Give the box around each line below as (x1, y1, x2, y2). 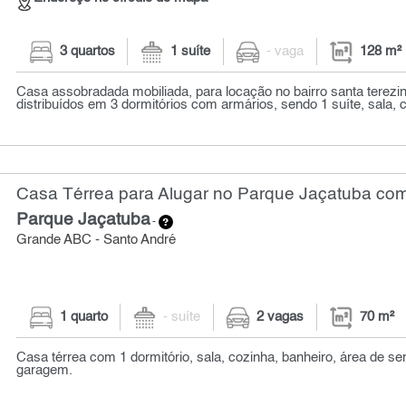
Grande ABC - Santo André (16, 233, 177, 246)
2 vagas (256, 310, 304, 324)
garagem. (16, 363, 73, 377)
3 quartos (59, 45, 115, 59)
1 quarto (59, 310, 108, 324)
